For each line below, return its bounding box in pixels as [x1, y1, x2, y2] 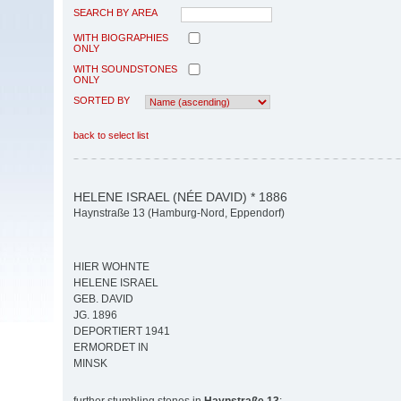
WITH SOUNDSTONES [73, 63, 177, 74]
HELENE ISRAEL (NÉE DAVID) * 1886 [73, 189, 287, 204]
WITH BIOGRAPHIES [73, 31, 168, 43]
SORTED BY [73, 94, 130, 106]
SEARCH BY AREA [73, 6, 158, 18]
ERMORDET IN [73, 341, 149, 354]
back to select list [73, 129, 149, 141]
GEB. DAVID [73, 293, 133, 306]
